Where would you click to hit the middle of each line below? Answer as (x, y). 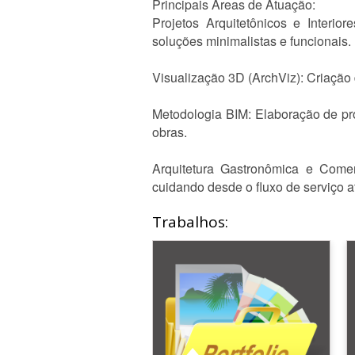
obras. (170, 132)
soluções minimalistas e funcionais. (252, 41)
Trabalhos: (190, 222)
